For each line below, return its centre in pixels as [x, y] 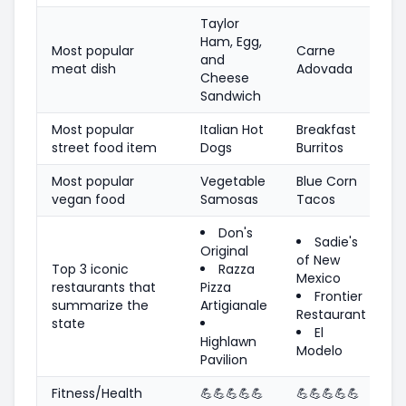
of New [318, 260]
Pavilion [224, 359]
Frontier [338, 296]
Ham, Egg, [231, 41]
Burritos [320, 147]
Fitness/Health [97, 393]
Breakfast [326, 129]
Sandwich [231, 96]
